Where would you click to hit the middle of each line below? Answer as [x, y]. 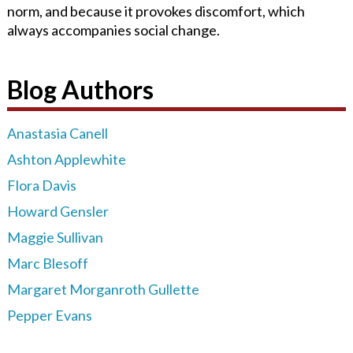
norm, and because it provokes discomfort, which [156, 11]
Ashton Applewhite [66, 159]
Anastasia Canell [57, 133]
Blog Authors [80, 89]
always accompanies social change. [113, 30]
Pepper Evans [49, 315]
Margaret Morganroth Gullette [103, 289]
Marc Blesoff [47, 263]
